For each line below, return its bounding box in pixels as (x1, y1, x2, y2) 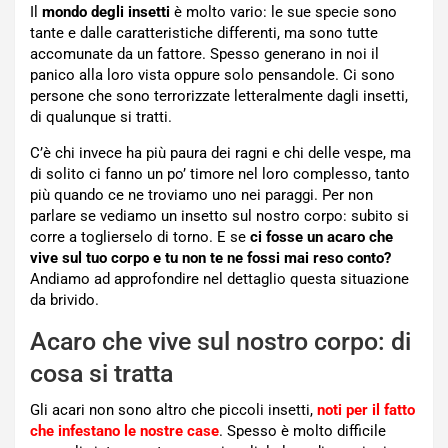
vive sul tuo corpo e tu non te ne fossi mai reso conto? (30, 248, 391, 267)
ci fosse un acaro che (250, 227, 393, 246)
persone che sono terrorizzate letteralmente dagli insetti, (30, 86, 408, 105)
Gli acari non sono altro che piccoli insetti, (30, 400, 317, 419)
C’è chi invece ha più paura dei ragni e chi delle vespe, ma (30, 143, 411, 162)
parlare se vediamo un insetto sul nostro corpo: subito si (30, 206, 409, 225)
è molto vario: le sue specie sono (170, 2, 397, 21)
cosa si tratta (30, 358, 173, 388)
